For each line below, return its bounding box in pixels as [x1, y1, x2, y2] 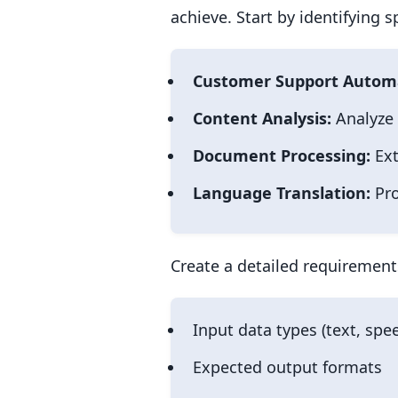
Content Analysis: [193, 107, 331, 129]
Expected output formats [193, 355, 382, 378]
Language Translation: [193, 181, 370, 203]
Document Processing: [193, 144, 370, 166]
